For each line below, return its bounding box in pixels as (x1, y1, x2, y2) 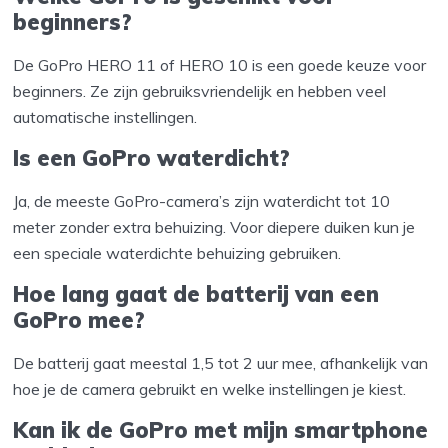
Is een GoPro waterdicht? (13, 143, 291, 172)
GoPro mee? (13, 305, 146, 334)
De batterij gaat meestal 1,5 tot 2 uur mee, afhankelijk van (13, 352, 429, 373)
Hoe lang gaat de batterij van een (13, 279, 380, 308)
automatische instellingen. (13, 106, 198, 127)
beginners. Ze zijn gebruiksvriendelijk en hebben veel (13, 80, 387, 101)
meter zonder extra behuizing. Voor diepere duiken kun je (13, 216, 416, 237)
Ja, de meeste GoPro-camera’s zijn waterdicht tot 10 (13, 190, 391, 211)
